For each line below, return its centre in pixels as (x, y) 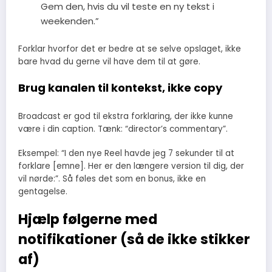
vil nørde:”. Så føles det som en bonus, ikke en (112, 178)
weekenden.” (70, 21)
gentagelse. (43, 191)
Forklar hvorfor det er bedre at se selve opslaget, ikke (130, 49)
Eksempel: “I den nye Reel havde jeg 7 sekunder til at (126, 153)
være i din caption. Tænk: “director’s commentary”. (123, 129)
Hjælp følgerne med (88, 219)
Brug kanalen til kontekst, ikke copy (120, 88)
